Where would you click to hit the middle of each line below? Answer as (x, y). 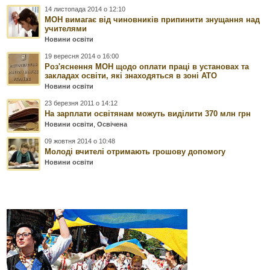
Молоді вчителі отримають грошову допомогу (135, 151)
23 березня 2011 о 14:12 (81, 103)
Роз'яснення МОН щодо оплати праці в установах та (147, 66)
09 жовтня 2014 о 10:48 (80, 141)
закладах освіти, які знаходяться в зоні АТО (131, 75)
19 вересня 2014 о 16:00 (82, 56)
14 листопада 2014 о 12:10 (85, 9)
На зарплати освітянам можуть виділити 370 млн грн (148, 113)
